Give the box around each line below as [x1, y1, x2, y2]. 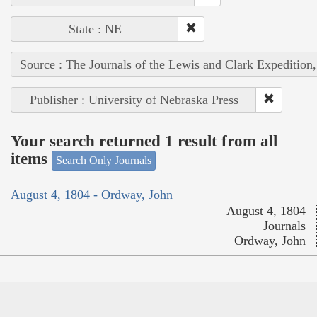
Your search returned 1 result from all [11, 132, 277, 151]
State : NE [68, 21, 122, 36]
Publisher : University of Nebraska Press [29, 92, 238, 107]
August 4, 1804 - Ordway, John [11, 188, 173, 202]
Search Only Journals [56, 154, 151, 166]
